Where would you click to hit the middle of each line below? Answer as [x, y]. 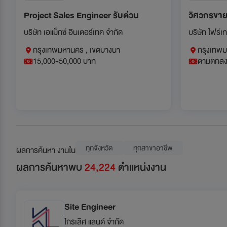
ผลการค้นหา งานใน [46, 150]
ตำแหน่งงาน [142, 167]
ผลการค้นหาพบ [50, 167]
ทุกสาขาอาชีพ [153, 148]
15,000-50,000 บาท [64, 61]
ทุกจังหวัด [99, 148]
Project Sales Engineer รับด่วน [81, 15]
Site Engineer [90, 207]
